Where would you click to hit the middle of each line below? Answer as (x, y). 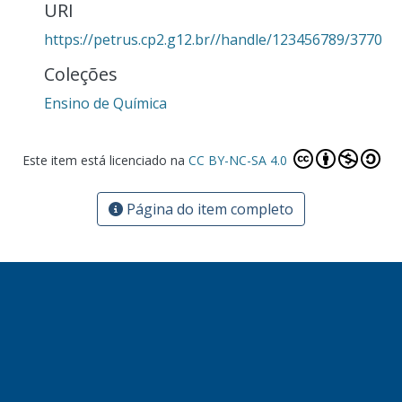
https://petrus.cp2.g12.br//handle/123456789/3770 (213, 39)
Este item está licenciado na (105, 160)
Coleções (81, 74)
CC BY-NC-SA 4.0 (239, 160)
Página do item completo (208, 209)
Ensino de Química (105, 103)
